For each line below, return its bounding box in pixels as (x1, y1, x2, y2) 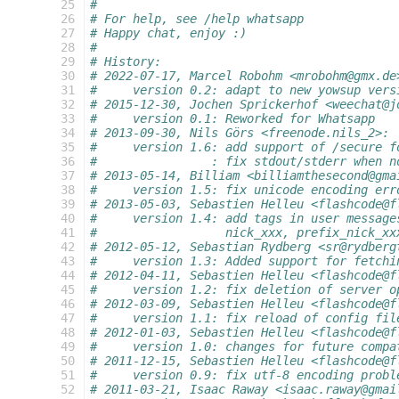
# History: (90, 54, 161, 69)
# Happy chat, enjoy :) (90, 26, 247, 40)
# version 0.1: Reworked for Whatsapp (90, 111, 375, 126)
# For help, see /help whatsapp (90, 12, 304, 26)
